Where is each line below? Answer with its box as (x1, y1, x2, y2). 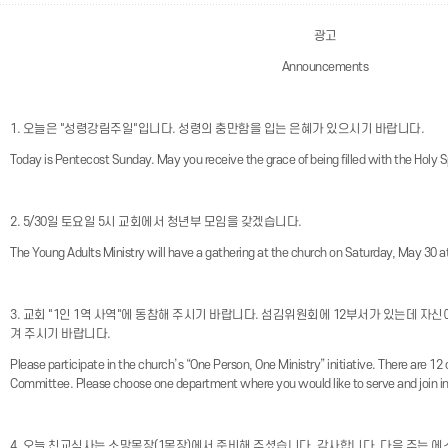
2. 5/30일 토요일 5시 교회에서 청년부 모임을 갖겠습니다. (10, 215, 304, 229)
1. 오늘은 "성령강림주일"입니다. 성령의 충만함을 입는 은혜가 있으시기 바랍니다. (10, 122, 424, 136)
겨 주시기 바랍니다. (10, 327, 111, 341)
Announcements (281, 60, 369, 74)
